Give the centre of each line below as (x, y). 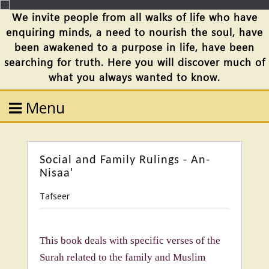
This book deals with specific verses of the (130, 240)
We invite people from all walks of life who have (134, 17)
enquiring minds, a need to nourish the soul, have (134, 32)
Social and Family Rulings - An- (125, 160)
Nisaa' (56, 174)
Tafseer (55, 196)
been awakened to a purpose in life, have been (134, 47)
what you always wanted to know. (134, 77)
